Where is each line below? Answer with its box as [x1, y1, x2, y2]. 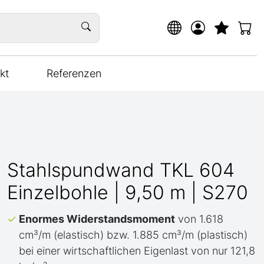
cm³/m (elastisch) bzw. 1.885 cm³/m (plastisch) [19, 229, 247, 241]
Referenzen [47, 67, 101, 80]
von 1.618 [175, 213, 223, 225]
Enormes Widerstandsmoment [19, 213, 175, 225]
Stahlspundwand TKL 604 [7, 159, 235, 181]
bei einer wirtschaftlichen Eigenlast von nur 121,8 [19, 245, 255, 257]
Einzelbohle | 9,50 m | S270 [7, 181, 248, 204]
